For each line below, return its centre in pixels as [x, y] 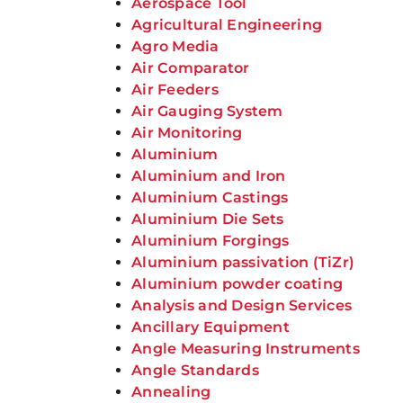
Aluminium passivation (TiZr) [243, 262]
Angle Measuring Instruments [246, 349]
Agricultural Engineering [227, 25]
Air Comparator [191, 68]
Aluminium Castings [210, 197]
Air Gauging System [207, 111]
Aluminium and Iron [209, 176]
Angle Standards [195, 370]
